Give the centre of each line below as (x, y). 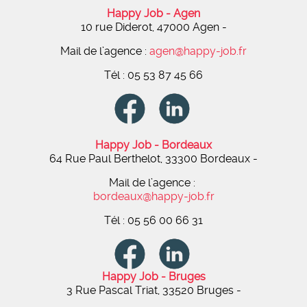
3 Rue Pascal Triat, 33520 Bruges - (153, 290)
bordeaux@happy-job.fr (153, 196)
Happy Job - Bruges (153, 277)
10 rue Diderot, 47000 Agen (151, 27)
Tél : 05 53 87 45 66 (153, 75)
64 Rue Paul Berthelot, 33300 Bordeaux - (153, 159)
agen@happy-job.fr (198, 51)
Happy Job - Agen (153, 13)
